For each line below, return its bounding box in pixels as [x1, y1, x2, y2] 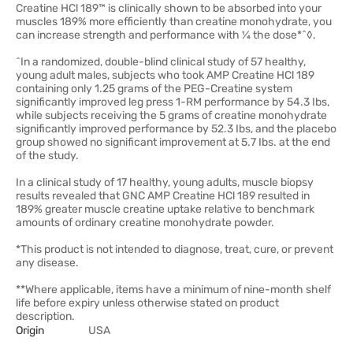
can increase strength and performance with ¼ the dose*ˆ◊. [16, 28, 316, 42]
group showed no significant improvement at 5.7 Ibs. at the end [16, 136, 330, 149]
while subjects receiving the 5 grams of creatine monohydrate [16, 109, 327, 122]
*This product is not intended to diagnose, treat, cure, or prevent [16, 243, 333, 256]
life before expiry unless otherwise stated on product [16, 296, 279, 310]
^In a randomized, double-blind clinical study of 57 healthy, [16, 55, 306, 69]
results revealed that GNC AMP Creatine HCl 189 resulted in [16, 189, 310, 203]
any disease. [16, 256, 79, 269]
